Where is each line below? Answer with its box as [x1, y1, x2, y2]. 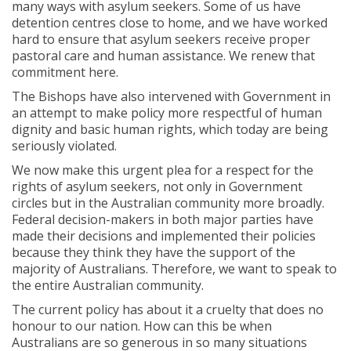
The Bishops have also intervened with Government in [12, 88, 331, 105]
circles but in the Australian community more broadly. [12, 194, 324, 212]
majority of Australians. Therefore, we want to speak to [12, 260, 337, 277]
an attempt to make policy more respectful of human [12, 104, 322, 121]
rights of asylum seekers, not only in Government [12, 178, 302, 195]
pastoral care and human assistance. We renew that [12, 47, 315, 64]
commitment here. [12, 63, 118, 81]
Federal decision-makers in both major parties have [12, 211, 313, 228]
